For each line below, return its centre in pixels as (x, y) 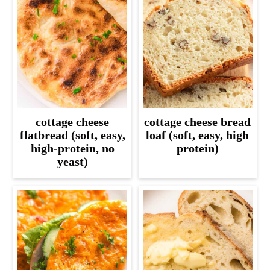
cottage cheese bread (198, 121)
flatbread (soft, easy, (72, 135)
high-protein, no (72, 148)
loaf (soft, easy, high (198, 135)
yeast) (72, 161)
